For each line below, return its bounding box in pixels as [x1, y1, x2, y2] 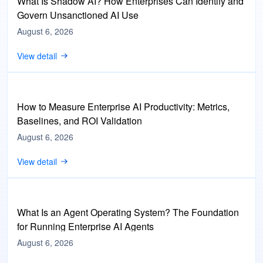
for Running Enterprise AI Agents [17, 220, 154, 233]
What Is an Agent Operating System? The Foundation [17, 205, 239, 219]
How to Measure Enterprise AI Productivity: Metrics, [17, 100, 230, 113]
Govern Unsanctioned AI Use [17, 8, 139, 22]
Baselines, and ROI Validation [17, 114, 142, 127]
